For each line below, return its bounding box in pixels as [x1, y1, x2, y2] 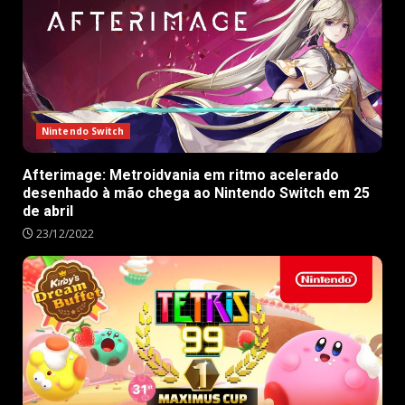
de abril [23, 202, 73, 221]
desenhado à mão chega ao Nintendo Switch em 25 [23, 184, 370, 202]
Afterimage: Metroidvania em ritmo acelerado [23, 166, 339, 184]
